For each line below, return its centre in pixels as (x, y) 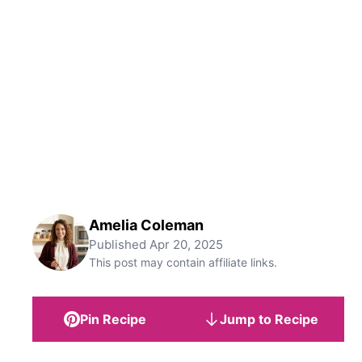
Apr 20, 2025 (186, 244)
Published (119, 244)
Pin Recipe (113, 319)
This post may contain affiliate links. (183, 262)
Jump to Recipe (269, 319)
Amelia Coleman (146, 225)
